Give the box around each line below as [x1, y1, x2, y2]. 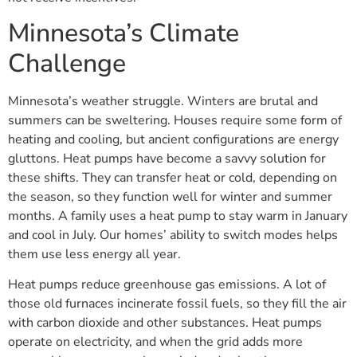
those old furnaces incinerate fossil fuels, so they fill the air [8, 295, 347, 313]
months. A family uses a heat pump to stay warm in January [8, 206, 347, 225]
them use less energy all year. [8, 245, 181, 263]
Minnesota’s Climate [8, 15, 239, 50]
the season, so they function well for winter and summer [8, 187, 332, 206]
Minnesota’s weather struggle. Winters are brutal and [8, 92, 318, 110]
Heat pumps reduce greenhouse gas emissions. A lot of [8, 276, 326, 294]
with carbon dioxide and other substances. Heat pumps [8, 314, 322, 332]
